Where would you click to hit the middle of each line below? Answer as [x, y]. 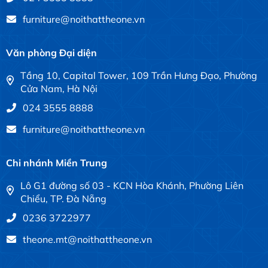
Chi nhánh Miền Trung [57, 162]
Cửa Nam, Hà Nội [59, 88]
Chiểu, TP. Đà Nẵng [63, 198]
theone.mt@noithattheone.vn [87, 239]
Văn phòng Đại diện [51, 52]
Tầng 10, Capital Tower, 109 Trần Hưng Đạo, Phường [138, 75]
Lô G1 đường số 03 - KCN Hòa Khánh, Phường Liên [132, 185]
